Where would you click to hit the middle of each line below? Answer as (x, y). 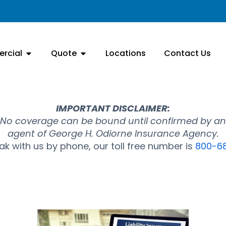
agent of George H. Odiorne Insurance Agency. (113, 134)
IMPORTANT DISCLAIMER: (113, 108)
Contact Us (187, 53)
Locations (126, 53)
